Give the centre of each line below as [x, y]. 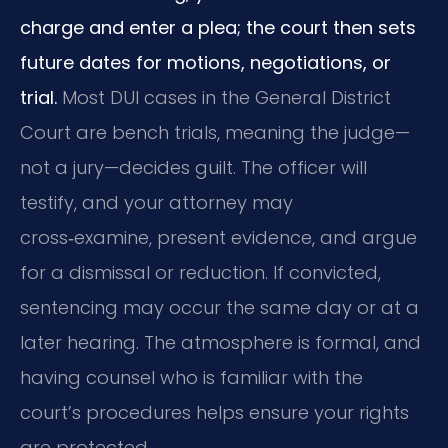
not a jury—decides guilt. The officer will [193, 167]
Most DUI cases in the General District [224, 97]
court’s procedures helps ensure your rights [214, 412]
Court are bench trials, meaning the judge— [215, 132]
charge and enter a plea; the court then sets [218, 27]
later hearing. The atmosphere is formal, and [220, 342]
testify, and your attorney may [156, 202]
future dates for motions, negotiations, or [205, 62]
